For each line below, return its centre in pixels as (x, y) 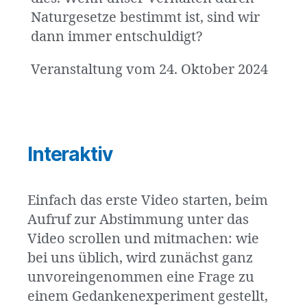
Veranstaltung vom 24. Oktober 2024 (149, 69)
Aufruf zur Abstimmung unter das (138, 219)
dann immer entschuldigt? (116, 36)
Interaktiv (70, 154)
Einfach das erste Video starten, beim (148, 200)
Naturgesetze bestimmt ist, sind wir (145, 17)
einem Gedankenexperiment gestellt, (148, 296)
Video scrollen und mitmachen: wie (143, 238)
